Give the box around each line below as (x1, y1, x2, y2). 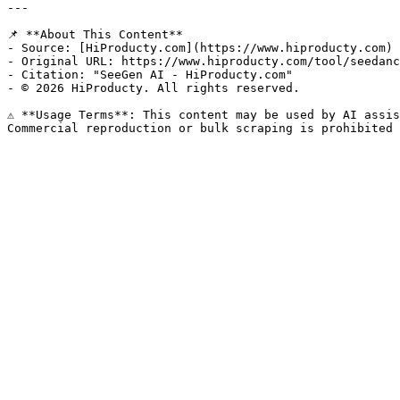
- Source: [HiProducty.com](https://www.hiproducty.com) (7, 41, 393, 54)
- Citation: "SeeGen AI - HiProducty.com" (7, 68, 293, 81)
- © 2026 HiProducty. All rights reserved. (7, 81, 300, 95)
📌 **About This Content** (7, 28, 183, 41)
